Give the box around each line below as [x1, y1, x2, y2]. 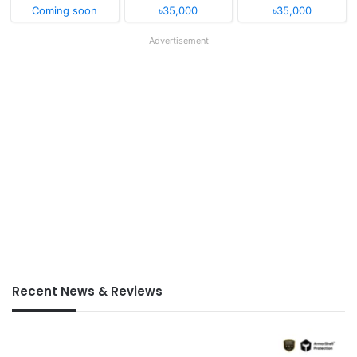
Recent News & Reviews [12, 283, 163, 300]
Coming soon [32, 4, 98, 18]
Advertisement [148, 35, 209, 47]
